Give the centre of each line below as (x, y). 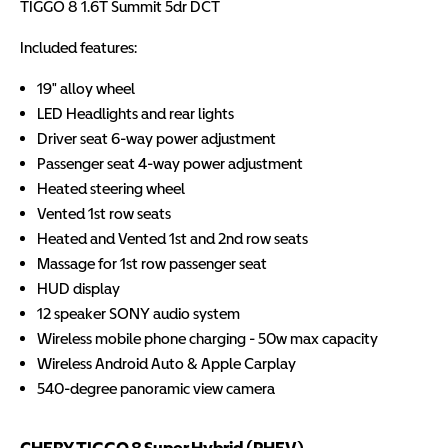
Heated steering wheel (111, 188)
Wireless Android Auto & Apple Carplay (166, 363)
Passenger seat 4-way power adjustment (170, 163)
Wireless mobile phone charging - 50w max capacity (207, 338)
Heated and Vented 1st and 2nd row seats (172, 238)
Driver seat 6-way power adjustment (156, 138)
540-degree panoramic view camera (156, 388)
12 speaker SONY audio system (138, 313)
